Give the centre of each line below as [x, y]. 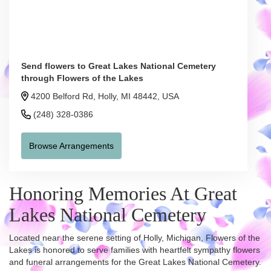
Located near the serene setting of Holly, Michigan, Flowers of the [135, 238]
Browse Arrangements [71, 146]
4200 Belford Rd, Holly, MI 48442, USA [105, 96]
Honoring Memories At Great [123, 194]
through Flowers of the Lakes [82, 78]
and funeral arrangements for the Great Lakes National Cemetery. [135, 262]
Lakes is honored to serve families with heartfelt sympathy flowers [135, 250]
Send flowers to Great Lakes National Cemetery [119, 66]
